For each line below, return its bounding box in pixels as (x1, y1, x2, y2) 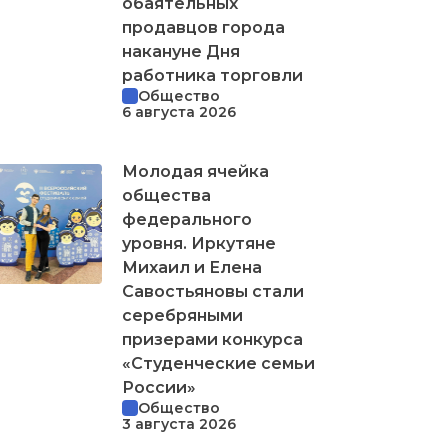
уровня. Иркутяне (122, 233, 276, 253)
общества (122, 185, 211, 205)
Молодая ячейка (122, 161, 269, 181)
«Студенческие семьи (122, 353, 315, 373)
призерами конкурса (122, 329, 303, 349)
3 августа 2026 (122, 414, 236, 433)
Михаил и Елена (122, 257, 262, 277)
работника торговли (122, 65, 303, 85)
